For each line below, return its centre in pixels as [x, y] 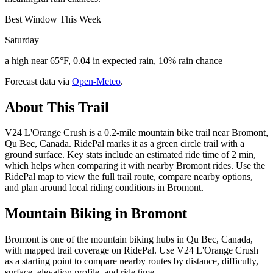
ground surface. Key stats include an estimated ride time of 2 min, [130, 155]
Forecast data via [37, 81]
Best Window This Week [53, 19]
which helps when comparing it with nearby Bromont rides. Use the [135, 166]
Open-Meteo [96, 81]
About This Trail [57, 107]
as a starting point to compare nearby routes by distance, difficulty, [132, 261]
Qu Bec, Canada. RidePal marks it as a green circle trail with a [125, 144]
